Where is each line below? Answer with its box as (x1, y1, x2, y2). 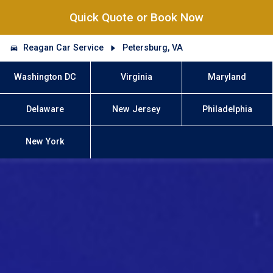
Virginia (120, 71, 152, 82)
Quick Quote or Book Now (69, 10, 204, 25)
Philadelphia (202, 104, 252, 115)
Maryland (208, 71, 247, 82)
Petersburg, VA (122, 42, 183, 53)
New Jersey (112, 104, 160, 115)
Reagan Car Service (23, 42, 104, 53)
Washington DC (14, 71, 77, 82)
